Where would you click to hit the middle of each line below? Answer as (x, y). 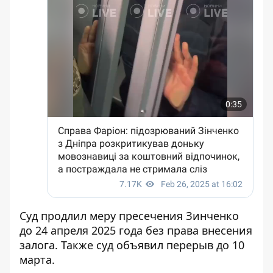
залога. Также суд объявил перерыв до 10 (132, 245)
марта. (37, 260)
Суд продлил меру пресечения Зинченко (129, 216)
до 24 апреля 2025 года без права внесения (136, 230)
